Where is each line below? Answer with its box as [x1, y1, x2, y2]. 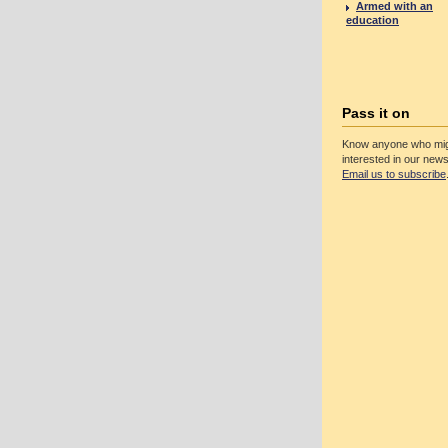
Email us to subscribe [342, 168, 446, 180]
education [346, 14, 399, 26]
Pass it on [342, 105, 410, 121]
